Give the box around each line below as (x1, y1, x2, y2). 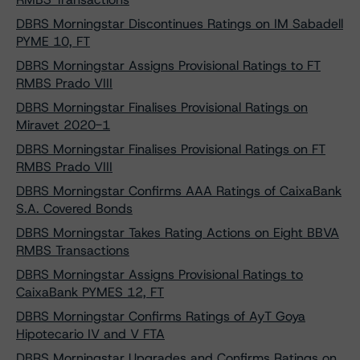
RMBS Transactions (16, 242, 129, 259)
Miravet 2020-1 (16, 117, 110, 133)
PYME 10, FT (16, 33, 90, 50)
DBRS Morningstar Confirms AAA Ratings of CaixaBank (16, 182, 342, 199)
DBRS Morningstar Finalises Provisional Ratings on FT (16, 141, 325, 157)
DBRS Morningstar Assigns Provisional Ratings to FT (16, 57, 321, 74)
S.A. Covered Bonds (16, 200, 133, 217)
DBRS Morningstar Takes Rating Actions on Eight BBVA (16, 224, 339, 241)
